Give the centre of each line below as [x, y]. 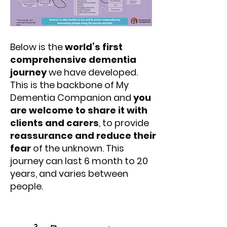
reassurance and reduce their [83, 136]
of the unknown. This [78, 148]
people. [27, 186]
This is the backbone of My [69, 85]
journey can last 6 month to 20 [79, 161]
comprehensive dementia [73, 60]
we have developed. [92, 72]
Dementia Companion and [72, 98]
